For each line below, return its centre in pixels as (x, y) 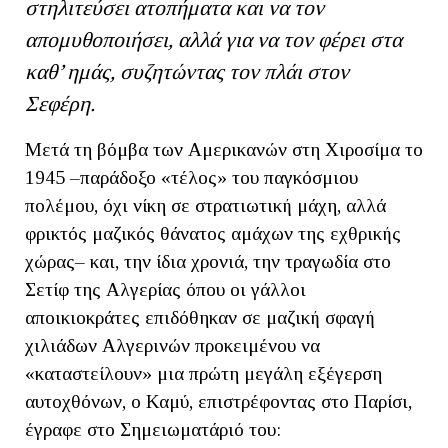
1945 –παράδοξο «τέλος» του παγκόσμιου (191, 178)
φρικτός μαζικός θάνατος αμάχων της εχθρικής (213, 234)
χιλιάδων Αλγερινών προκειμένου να (172, 346)
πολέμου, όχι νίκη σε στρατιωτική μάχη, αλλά (205, 206)
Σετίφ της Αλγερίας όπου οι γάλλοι (165, 290)
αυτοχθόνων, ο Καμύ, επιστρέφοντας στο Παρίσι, (218, 402)
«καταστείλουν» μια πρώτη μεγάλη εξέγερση (203, 374)
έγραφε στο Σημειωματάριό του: (153, 430)
